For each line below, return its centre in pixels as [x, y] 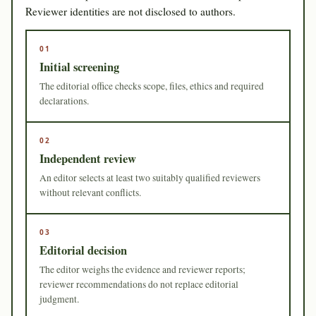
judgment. [59, 299]
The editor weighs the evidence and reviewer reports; [142, 269]
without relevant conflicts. [90, 192]
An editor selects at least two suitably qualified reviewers [150, 177]
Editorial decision [83, 250]
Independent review [88, 158]
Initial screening [79, 67]
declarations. [64, 101]
